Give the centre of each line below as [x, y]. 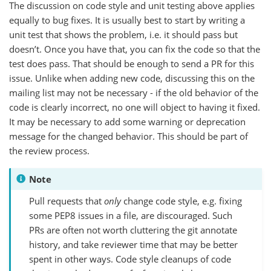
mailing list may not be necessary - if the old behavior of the [134, 92]
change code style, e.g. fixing [181, 201]
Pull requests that [67, 201]
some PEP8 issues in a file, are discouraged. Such [131, 215]
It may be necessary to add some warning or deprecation [127, 121]
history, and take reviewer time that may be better [133, 244]
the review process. [49, 150]
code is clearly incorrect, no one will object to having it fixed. [135, 107]
